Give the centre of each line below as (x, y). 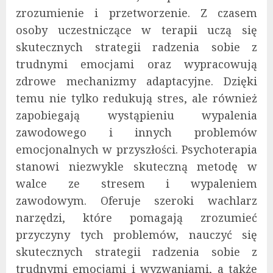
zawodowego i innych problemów (136, 133)
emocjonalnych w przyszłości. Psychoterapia (136, 150)
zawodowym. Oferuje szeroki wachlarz (136, 201)
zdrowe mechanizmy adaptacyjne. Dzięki (136, 81)
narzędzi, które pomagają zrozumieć (136, 218)
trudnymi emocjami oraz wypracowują (136, 64)
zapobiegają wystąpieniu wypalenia (136, 115)
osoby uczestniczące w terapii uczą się (136, 30)
